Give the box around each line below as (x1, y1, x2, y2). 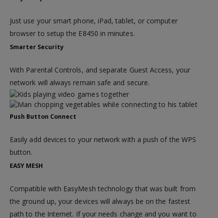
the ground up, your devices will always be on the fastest (10, 197, 190, 206)
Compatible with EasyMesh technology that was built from (10, 184, 196, 194)
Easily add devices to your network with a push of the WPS (10, 135, 196, 145)
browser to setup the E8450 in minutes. (10, 28, 135, 38)
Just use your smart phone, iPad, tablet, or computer (10, 16, 178, 25)
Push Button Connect (10, 112, 76, 121)
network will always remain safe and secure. (10, 77, 150, 87)
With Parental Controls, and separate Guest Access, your (10, 65, 190, 74)
